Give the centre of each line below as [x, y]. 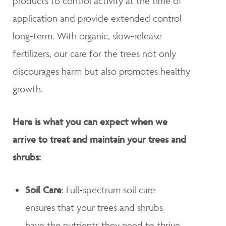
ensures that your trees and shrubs [94, 207]
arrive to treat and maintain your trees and [99, 139]
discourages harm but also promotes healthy [101, 71]
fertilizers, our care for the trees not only [94, 53]
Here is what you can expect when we [90, 121]
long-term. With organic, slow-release [87, 36]
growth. [28, 89]
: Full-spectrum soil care [108, 189]
